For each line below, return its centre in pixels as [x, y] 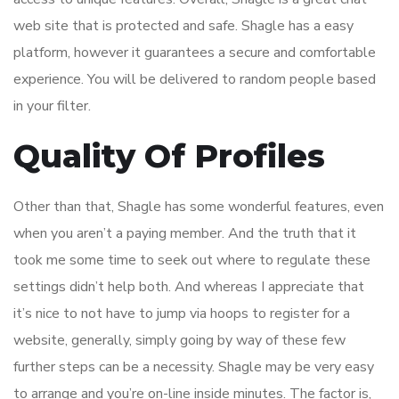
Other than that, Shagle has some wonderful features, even [199, 207]
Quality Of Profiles [169, 156]
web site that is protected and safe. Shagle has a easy [183, 26]
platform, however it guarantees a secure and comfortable [195, 53]
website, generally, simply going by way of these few [179, 341]
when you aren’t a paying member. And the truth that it [185, 234]
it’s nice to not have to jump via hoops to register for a [182, 314]
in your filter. [52, 106]
